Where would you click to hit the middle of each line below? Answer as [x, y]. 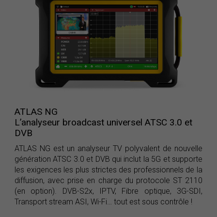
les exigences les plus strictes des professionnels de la [108, 170]
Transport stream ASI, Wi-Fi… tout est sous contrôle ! [103, 202]
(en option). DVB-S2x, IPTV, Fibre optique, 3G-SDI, [108, 191]
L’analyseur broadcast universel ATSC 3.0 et [103, 123]
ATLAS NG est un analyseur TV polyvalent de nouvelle [108, 149]
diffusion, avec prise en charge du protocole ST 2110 [108, 181]
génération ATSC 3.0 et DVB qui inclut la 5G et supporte [108, 159]
